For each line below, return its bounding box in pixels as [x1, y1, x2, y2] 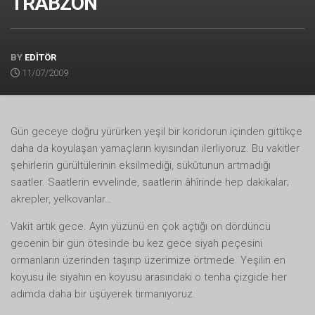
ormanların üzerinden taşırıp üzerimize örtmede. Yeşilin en [11, 253, 285, 266]
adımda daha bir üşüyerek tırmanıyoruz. [11, 287, 195, 300]
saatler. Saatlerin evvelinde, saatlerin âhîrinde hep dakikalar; [11, 175, 289, 188]
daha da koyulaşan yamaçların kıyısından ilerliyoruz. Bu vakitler [11, 141, 300, 155]
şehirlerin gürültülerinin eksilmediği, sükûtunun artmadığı [11, 158, 271, 172]
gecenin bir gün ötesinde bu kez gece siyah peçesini [11, 236, 262, 250]
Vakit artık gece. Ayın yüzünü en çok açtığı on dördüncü [11, 219, 271, 233]
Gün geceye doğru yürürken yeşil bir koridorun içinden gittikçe [11, 124, 302, 138]
